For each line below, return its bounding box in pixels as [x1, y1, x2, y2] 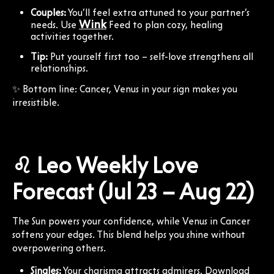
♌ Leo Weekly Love [12, 151, 198, 179]
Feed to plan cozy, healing [106, 18, 223, 31]
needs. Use [31, 18, 79, 31]
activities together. [31, 30, 114, 42]
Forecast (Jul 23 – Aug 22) [12, 177, 254, 205]
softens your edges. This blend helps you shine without [12, 228, 245, 240]
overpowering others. [12, 242, 106, 254]
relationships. [31, 62, 88, 74]
